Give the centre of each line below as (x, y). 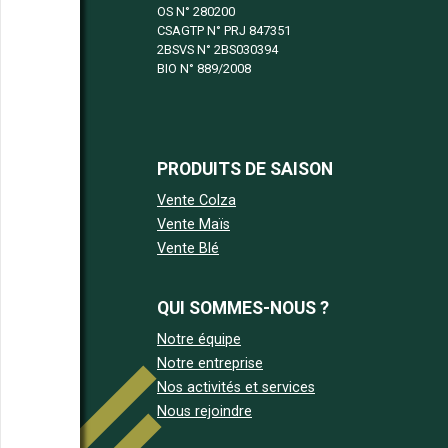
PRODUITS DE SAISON (245, 169)
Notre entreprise (210, 363)
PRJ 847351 (257, 30)
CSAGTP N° (190, 30)
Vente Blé (188, 248)
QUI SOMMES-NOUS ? (243, 308)
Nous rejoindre (204, 411)
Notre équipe (199, 339)
